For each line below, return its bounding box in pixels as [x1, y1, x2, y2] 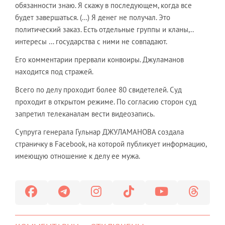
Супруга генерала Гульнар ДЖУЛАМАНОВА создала [15, 127, 184, 137]
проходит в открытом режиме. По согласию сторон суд [15, 97, 196, 106]
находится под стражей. [15, 67, 93, 76]
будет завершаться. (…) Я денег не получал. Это [15, 13, 170, 22]
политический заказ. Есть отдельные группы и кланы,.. [15, 25, 193, 34]
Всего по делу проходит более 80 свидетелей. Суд [15, 85, 182, 94]
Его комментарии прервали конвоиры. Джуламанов [15, 55, 184, 64]
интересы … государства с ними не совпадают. [15, 37, 167, 46]
